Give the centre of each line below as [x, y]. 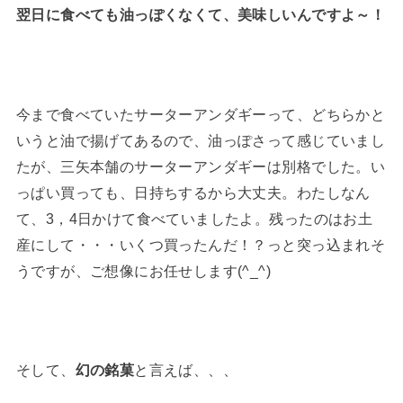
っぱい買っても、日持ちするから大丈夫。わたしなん [193, 192]
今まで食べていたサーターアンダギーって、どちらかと [201, 114]
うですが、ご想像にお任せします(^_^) [143, 270]
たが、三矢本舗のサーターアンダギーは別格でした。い [201, 166]
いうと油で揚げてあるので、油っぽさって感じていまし [201, 140]
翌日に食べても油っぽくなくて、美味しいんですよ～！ [201, 14]
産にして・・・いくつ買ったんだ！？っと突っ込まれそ [201, 244]
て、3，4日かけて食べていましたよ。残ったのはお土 [194, 218]
